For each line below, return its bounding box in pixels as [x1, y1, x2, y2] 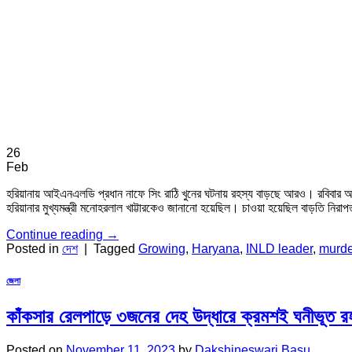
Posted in [6, 241, 62, 255]
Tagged [93, 241, 138, 255]
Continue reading [6, 227, 106, 241]
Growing [138, 241, 185, 255]
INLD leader [246, 241, 313, 255]
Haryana [192, 241, 240, 255]
